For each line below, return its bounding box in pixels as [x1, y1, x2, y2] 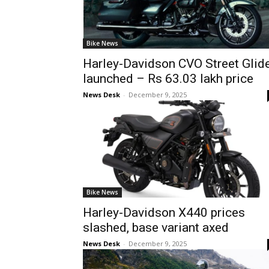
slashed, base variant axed [83, 220, 229, 235]
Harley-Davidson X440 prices [83, 205, 245, 220]
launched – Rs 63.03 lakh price [83, 71, 253, 86]
